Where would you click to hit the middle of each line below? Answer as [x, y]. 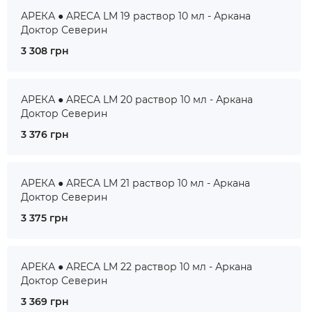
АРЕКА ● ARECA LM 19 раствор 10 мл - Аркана [136, 16]
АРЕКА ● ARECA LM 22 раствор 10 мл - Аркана [136, 267]
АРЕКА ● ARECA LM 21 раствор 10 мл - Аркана [135, 183]
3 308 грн [45, 51]
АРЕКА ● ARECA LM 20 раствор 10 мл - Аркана [137, 100]
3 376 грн [45, 134]
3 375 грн [45, 218]
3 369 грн [45, 302]
